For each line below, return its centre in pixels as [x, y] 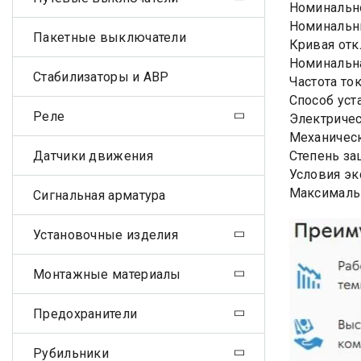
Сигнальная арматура [100, 195]
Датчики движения [93, 156]
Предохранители [85, 313]
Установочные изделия [106, 234]
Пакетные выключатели [110, 37]
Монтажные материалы [107, 274]
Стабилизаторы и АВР [101, 77]
